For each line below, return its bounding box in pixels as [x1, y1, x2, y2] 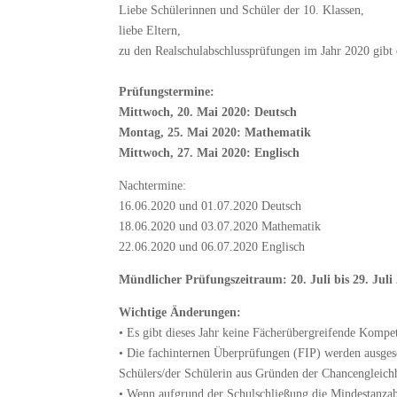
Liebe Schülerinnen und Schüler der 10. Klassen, [119, 3, 365, 17]
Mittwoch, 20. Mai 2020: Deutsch [119, 105, 298, 119]
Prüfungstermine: [119, 84, 215, 98]
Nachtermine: [119, 178, 187, 192]
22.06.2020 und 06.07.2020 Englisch [119, 239, 306, 253]
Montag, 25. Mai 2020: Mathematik [119, 125, 312, 139]
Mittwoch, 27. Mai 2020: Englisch [119, 145, 300, 160]
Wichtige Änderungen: [119, 305, 242, 319]
